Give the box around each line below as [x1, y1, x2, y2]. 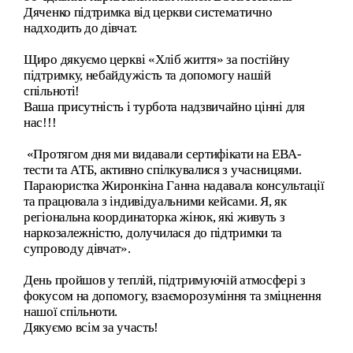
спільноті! [24, 83, 83, 98]
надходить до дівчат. [24, 20, 140, 35]
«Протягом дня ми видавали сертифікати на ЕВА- [24, 146, 302, 162]
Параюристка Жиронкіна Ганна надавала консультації [24, 177, 325, 193]
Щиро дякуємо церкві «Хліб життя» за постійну [24, 51, 290, 67]
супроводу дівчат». [24, 240, 134, 256]
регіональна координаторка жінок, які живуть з [24, 209, 285, 225]
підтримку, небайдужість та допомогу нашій [24, 67, 271, 83]
